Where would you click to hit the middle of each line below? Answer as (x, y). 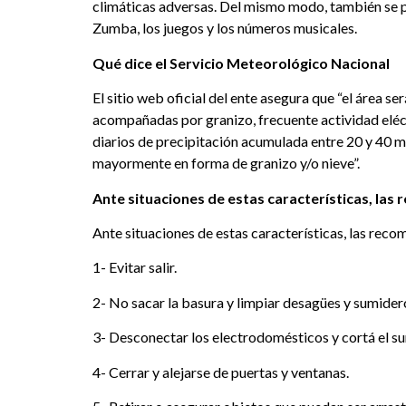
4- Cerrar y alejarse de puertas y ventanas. (221, 372)
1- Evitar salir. (135, 267)
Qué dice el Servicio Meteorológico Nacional (241, 63)
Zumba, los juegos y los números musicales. (225, 28)
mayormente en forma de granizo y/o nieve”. (226, 163)
